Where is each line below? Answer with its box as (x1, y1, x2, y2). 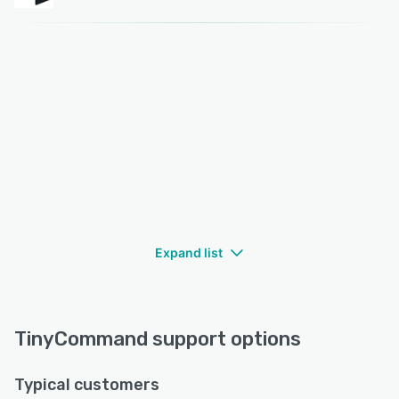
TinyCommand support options (14, 326, 301, 351)
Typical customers (14, 374, 159, 395)
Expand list (155, 244, 223, 260)
